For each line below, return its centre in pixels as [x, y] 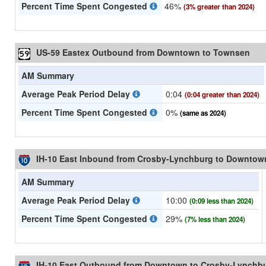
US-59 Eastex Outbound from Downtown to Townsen [143, 53]
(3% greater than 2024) [219, 7]
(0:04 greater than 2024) [222, 95]
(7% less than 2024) [215, 220]
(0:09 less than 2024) [221, 201]
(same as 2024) [203, 113]
